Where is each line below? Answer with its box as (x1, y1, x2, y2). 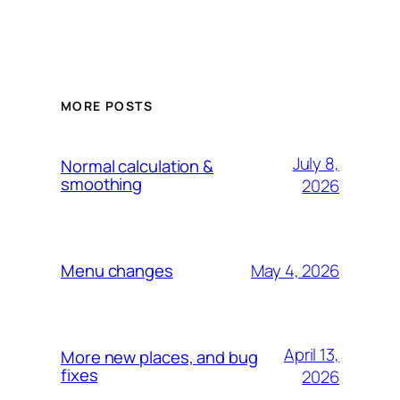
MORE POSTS (61, 97, 153, 115)
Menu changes (61, 259, 173, 283)
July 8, (292, 152, 339, 176)
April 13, (283, 343, 339, 367)
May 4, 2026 (251, 258, 339, 282)
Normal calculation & (61, 154, 213, 179)
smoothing (61, 172, 143, 196)
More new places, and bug (61, 346, 258, 370)
